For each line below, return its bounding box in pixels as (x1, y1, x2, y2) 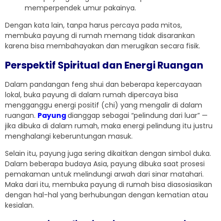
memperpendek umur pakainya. (25, 3, 136, 13)
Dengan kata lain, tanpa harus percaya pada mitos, (5, 20, 182, 31)
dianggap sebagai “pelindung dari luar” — (68, 110, 208, 121)
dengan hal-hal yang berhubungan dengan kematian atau (5, 190, 208, 200)
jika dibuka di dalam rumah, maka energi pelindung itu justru (5, 121, 213, 131)
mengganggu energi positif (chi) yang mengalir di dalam (5, 100, 202, 110)
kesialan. (5, 200, 34, 211)
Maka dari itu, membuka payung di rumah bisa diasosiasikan (5, 180, 212, 190)
